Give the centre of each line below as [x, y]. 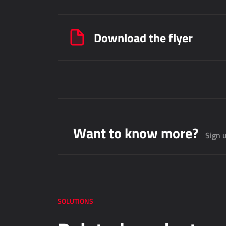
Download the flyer [143, 37]
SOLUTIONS [75, 201]
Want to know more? [136, 133]
